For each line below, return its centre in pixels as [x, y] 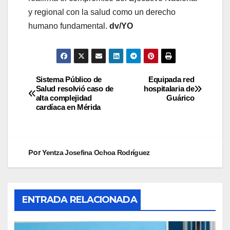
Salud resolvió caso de [74, 89]
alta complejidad [64, 98]
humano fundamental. [69, 26]
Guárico [180, 98]
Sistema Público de [69, 80]
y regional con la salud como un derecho [102, 12]
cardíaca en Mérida [68, 107]
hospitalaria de [169, 89]
